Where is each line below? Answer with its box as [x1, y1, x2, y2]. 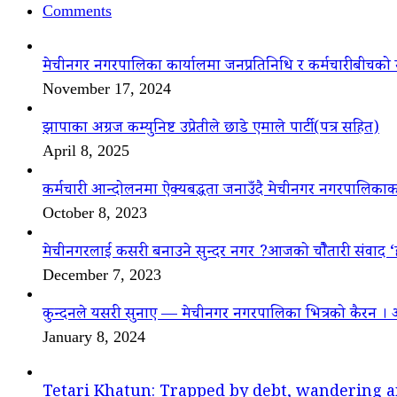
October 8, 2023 [43, 203, 147, 222]
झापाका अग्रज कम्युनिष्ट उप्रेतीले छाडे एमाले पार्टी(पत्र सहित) [43, 116, 379, 142]
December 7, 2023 [43, 265, 161, 284]
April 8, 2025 [43, 141, 129, 160]
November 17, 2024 [43, 79, 171, 97]
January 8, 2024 [43, 327, 145, 346]
